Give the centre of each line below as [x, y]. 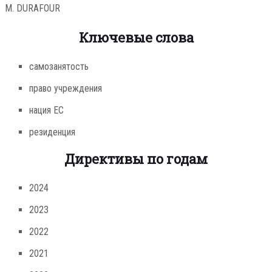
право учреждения [65, 89]
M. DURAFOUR [32, 8]
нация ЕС [46, 110]
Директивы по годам [136, 159]
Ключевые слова [136, 38]
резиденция [52, 132]
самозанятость [59, 67]
